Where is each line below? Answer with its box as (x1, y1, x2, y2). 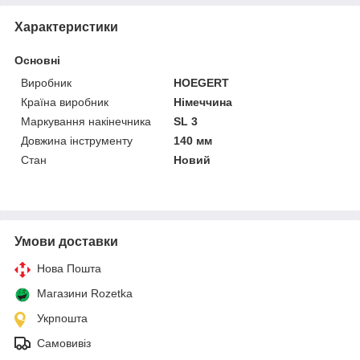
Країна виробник (21, 96, 108, 109)
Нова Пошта (37, 262, 101, 276)
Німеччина (174, 96, 233, 109)
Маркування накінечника (21, 115, 151, 129)
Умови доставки (14, 235, 118, 249)
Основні (14, 54, 60, 67)
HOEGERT (174, 76, 230, 90)
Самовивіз (37, 337, 91, 350)
